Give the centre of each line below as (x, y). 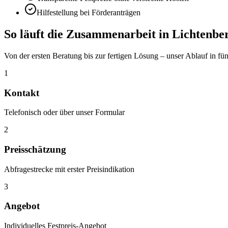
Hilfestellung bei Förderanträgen (89, 12)
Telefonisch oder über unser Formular (64, 112)
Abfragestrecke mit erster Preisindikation (69, 169)
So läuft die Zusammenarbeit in (88, 34)
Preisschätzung (35, 149)
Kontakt (22, 93)
